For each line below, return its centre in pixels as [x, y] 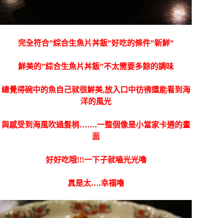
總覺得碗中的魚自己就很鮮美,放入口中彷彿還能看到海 [96, 90]
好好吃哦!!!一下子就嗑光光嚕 [96, 160]
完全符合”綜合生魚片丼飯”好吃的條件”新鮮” [96, 43]
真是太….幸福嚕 [96, 183]
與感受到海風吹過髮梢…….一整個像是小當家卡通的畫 [96, 125]
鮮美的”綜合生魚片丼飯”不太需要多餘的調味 [96, 67]
